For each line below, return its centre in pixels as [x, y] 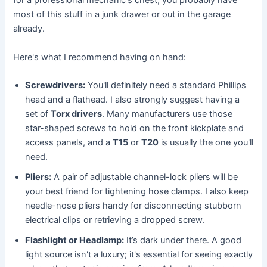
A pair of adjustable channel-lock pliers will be [145, 177]
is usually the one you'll [206, 143]
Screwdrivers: [55, 86]
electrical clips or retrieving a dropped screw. [115, 220]
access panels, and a [69, 143]
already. [29, 29]
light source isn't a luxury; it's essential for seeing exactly [139, 255]
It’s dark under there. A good [183, 240]
